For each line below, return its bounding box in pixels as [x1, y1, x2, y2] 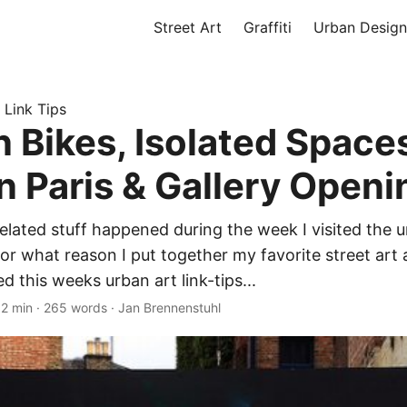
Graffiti [243, 18, 292, 36]
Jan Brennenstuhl [118, 300, 221, 315]
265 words [44, 300, 107, 315]
